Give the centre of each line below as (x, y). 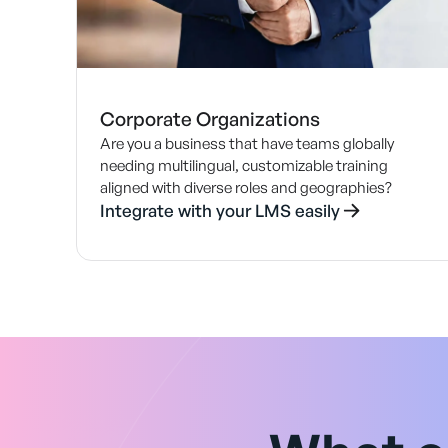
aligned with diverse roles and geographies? (245, 188)
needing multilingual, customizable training (243, 166)
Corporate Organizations (209, 119)
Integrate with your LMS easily (219, 211)
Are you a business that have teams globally (246, 144)
